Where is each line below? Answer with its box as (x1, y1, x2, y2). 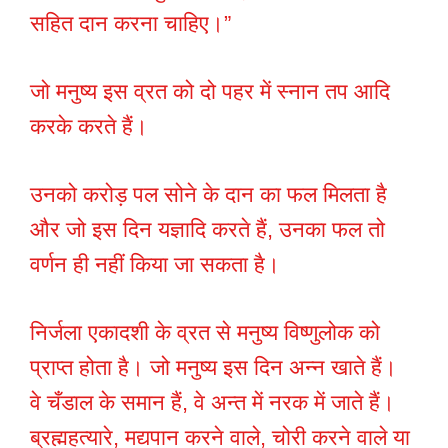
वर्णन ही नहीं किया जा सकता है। (30, 252, 280, 278)
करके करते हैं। (30, 114, 148, 140)
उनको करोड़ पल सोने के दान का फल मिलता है (30, 182, 387, 208)
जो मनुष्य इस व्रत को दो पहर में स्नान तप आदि (30, 79, 390, 105)
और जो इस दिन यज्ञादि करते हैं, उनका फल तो (30, 217, 385, 243)
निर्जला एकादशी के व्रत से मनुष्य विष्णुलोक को (30, 320, 380, 346)
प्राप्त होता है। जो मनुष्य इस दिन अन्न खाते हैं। (30, 355, 397, 381)
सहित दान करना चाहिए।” (30, 11, 231, 37)
